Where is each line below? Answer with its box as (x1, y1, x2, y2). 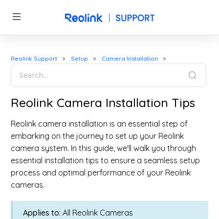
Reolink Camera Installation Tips (11, 95, 196, 110)
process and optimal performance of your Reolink (11, 168, 191, 177)
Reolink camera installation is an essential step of (11, 119, 188, 129)
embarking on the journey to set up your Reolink (11, 131, 184, 141)
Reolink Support (11, 55, 58, 62)
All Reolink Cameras (61, 208, 133, 218)
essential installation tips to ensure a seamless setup (11, 155, 200, 165)
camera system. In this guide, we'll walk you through (11, 143, 197, 153)
